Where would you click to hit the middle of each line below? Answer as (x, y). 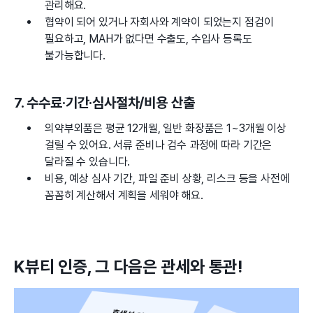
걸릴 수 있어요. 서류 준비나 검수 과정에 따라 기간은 (159, 145)
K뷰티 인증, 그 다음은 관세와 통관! (128, 266)
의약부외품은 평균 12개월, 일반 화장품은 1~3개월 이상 (166, 128)
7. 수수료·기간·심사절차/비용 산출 (104, 102)
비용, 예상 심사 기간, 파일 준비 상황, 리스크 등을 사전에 (167, 178)
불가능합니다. (75, 55)
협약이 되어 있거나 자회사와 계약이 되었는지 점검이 (159, 22)
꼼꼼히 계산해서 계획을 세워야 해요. (124, 195)
